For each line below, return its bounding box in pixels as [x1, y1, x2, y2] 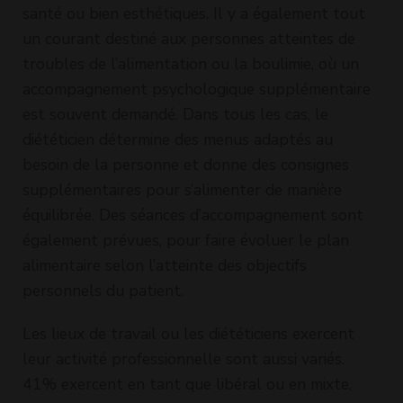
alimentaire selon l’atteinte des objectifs [22, 254, 307, 276]
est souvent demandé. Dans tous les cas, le [22, 103, 328, 125]
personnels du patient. [22, 279, 184, 301]
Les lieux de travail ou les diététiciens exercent [22, 322, 354, 345]
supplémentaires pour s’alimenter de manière [22, 178, 342, 201]
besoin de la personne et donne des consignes [22, 153, 349, 175]
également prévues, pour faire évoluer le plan [22, 228, 349, 251]
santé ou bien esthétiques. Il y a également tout [22, 2, 365, 24]
